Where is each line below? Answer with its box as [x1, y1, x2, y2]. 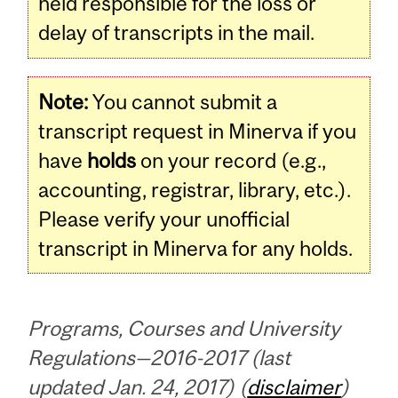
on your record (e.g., [136, 147, 327, 172]
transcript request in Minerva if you [38, 118, 357, 143]
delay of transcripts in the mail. [38, 20, 315, 45]
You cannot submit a [88, 89, 278, 114]
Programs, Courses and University [28, 315, 341, 340]
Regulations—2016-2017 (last [28, 345, 291, 370]
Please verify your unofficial [38, 206, 291, 231]
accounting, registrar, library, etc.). [38, 177, 352, 202]
